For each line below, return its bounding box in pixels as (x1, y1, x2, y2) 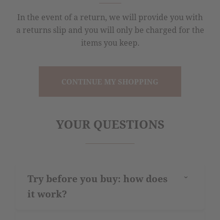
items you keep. (81, 37, 139, 49)
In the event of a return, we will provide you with (17, 12, 203, 23)
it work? (27, 188, 67, 201)
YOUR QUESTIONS (55, 116, 165, 133)
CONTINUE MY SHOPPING (61, 77, 159, 87)
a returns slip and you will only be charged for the (16, 25, 204, 36)
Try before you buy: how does (27, 172, 167, 186)
